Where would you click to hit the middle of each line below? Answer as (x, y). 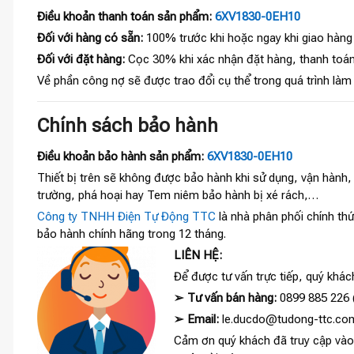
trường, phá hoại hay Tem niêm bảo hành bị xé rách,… (178, 195)
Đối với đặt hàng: (81, 59)
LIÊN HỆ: (198, 255)
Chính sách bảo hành (128, 125)
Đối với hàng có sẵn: (90, 38)
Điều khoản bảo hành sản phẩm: (122, 156)
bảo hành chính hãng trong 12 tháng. (132, 233)
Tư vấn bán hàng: (232, 298)
